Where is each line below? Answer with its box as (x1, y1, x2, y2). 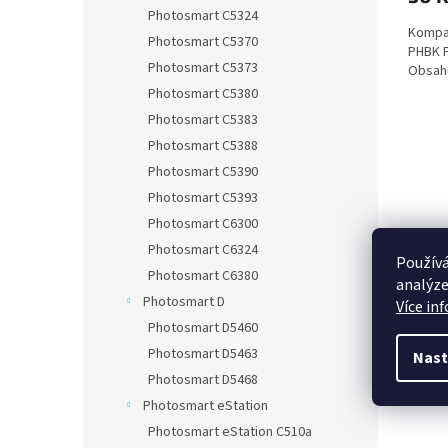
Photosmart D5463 (148, 344, 258, 364)
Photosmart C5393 (148, 188, 258, 208)
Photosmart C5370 (148, 32, 258, 52)
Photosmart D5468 (148, 370, 258, 390)
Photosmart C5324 (148, 6, 258, 26)
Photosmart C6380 (148, 266, 258, 286)
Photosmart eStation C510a (148, 422, 312, 442)
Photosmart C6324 (148, 240, 258, 260)
